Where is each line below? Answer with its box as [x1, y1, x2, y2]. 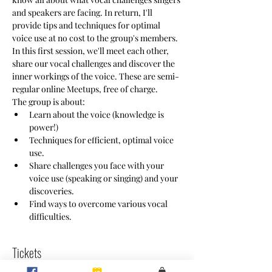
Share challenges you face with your [29, 160, 166, 171]
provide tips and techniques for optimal [12, 19, 162, 31]
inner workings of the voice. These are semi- [12, 70, 179, 82]
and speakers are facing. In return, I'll [12, 7, 154, 18]
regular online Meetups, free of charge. [12, 83, 158, 95]
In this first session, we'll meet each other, [12, 45, 171, 56]
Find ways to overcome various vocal [29, 198, 169, 209]
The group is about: [12, 96, 85, 107]
